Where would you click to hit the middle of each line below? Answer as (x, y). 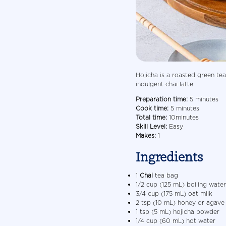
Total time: (151, 117)
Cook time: (152, 108)
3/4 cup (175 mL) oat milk (174, 193)
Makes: (147, 135)
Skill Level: (151, 126)
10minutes (183, 117)
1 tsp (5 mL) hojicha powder (177, 211)
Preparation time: (161, 99)
